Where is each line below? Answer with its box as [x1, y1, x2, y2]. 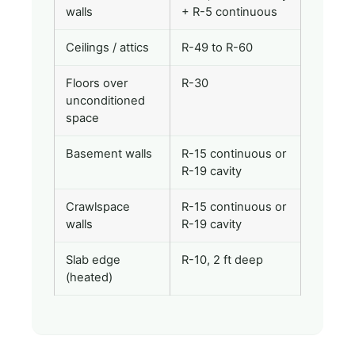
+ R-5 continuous [181, 4, 277, 19]
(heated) [66, 269, 113, 284]
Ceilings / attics [66, 40, 149, 55]
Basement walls [66, 146, 152, 161]
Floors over [66, 75, 128, 90]
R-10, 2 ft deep [181, 252, 263, 267]
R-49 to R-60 [181, 40, 253, 55]
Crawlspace [66, 199, 130, 214]
